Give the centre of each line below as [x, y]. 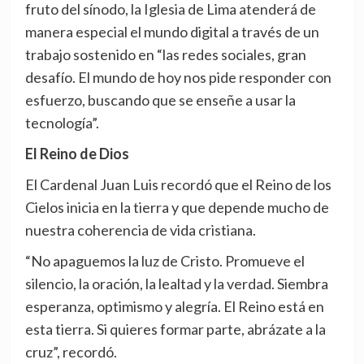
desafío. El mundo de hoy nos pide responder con [178, 77]
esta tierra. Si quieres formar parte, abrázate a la [175, 329]
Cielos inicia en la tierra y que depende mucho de [177, 207]
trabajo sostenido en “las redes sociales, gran [165, 54]
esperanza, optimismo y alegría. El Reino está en [174, 306]
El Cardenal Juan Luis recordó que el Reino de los [178, 184]
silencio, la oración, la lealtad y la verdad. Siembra [176, 283]
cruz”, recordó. [71, 351]
